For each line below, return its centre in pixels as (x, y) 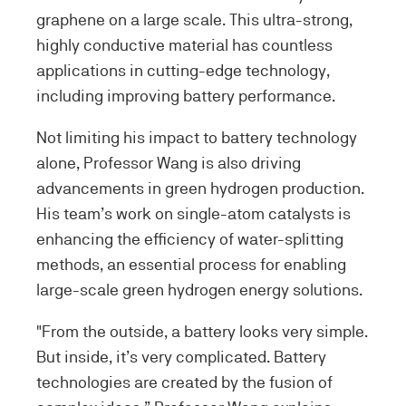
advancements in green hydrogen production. (200, 188)
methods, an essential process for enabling (191, 264)
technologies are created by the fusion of (184, 382)
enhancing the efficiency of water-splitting (190, 239)
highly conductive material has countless (184, 45)
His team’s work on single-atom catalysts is (193, 213)
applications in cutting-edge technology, (183, 70)
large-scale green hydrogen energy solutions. (201, 290)
